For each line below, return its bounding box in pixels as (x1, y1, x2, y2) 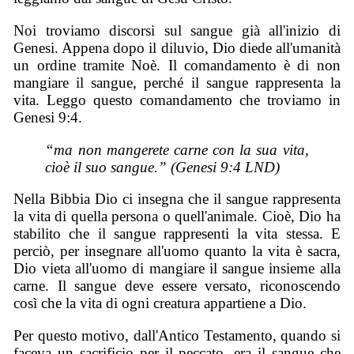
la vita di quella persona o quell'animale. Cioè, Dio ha (13, 208, 341, 225)
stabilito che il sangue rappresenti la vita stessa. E (13, 225, 341, 243)
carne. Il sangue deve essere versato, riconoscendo (13, 277, 341, 295)
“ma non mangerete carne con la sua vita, (45, 141, 309, 158)
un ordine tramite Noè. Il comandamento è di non (13, 57, 341, 74)
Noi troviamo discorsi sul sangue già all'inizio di (13, 22, 341, 40)
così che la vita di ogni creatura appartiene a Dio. (13, 295, 307, 312)
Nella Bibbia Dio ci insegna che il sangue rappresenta (13, 190, 341, 208)
